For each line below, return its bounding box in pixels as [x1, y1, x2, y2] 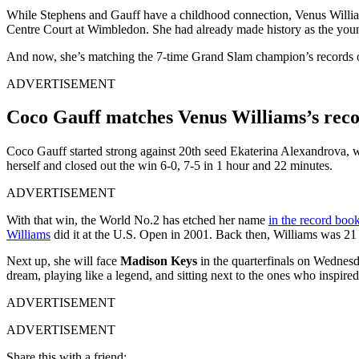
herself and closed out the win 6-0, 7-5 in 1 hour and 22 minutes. [6, 158, 333, 172]
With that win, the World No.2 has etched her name [6, 212, 268, 227]
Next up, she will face [6, 253, 120, 268]
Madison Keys [120, 253, 197, 268]
